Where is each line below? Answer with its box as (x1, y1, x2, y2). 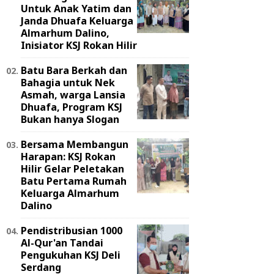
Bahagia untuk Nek (21, 75, 115, 89)
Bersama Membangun (21, 137, 128, 151)
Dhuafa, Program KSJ (21, 100, 122, 114)
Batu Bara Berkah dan (21, 63, 127, 77)
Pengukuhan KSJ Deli (21, 248, 120, 262)
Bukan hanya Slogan (21, 112, 119, 126)
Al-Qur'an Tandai (21, 235, 103, 250)
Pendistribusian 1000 (21, 223, 122, 237)
